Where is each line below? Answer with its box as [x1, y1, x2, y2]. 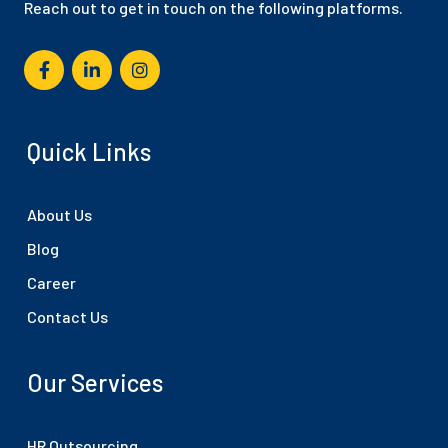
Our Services [27, 368, 163, 397]
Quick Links [27, 137, 151, 166]
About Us [27, 205, 92, 224]
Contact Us [27, 307, 108, 326]
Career [27, 273, 76, 292]
